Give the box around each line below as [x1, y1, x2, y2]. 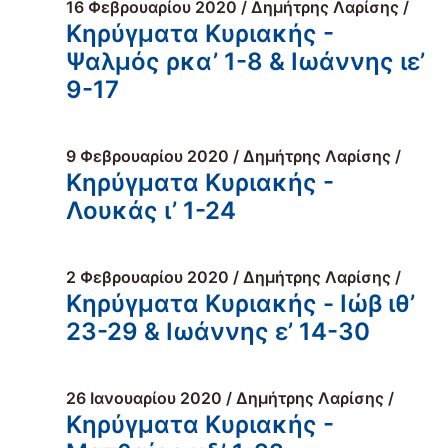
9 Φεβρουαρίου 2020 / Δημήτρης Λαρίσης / [66, 146, 401, 166]
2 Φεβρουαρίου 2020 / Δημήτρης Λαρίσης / [66, 267, 401, 287]
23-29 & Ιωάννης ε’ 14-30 [66, 317, 370, 346]
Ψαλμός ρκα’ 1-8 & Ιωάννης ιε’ [66, 47, 425, 76]
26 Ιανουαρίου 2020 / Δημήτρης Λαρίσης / [66, 388, 394, 408]
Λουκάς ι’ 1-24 [66, 196, 236, 225]
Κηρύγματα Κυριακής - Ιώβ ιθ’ [66, 289, 415, 318]
